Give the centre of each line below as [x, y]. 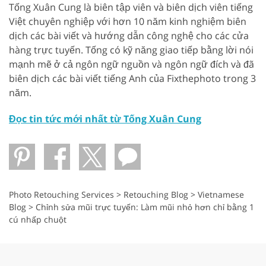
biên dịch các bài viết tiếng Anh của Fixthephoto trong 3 [132, 78]
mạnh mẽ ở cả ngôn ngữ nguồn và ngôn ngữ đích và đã [132, 64]
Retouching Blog [156, 194]
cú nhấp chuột [38, 219]
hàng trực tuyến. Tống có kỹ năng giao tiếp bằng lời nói [131, 50]
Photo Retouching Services [61, 194]
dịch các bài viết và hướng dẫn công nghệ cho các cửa [129, 35]
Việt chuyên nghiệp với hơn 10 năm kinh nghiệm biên [128, 21]
